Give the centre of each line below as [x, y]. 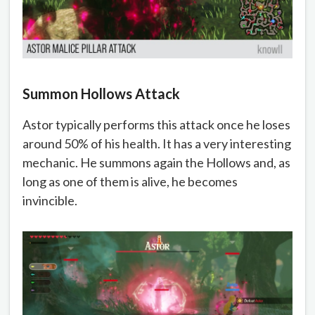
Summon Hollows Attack [101, 93]
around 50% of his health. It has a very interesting [157, 143]
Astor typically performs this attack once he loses [156, 124]
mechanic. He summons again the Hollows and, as [156, 162]
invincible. [50, 200]
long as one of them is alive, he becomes [130, 181]
